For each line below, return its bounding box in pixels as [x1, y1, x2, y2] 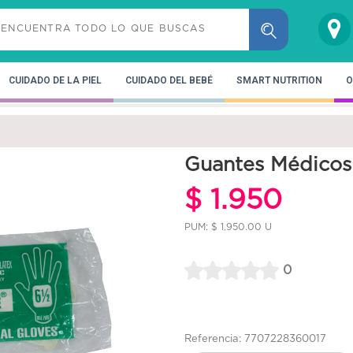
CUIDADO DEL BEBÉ [125, 74, 213, 86]
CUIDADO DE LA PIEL [9, 74, 102, 86]
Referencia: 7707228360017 [184, 333, 326, 345]
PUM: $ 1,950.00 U [184, 221, 272, 232]
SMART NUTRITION [236, 74, 322, 86]
